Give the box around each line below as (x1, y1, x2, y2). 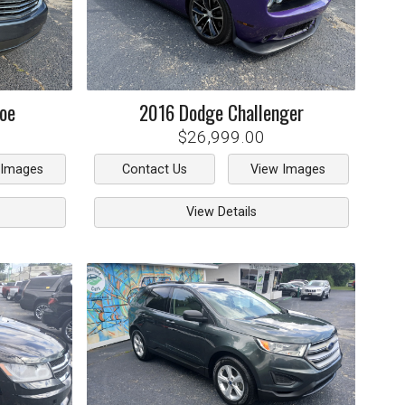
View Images (250, 161, 326, 177)
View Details (185, 204, 257, 221)
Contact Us (121, 161, 187, 177)
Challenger (227, 98, 304, 127)
